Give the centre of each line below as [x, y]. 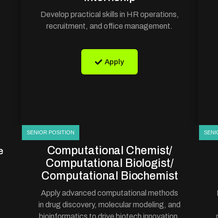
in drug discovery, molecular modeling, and [110, 205]
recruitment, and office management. [110, 26]
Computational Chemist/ [110, 151]
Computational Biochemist [110, 176]
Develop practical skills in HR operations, [109, 14]
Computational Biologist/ [110, 163]
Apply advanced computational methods [110, 193]
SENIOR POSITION [51, 132]
